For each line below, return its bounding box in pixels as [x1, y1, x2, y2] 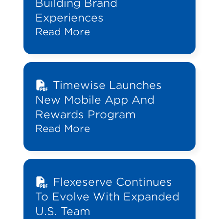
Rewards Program [35, 108, 136, 121]
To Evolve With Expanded [35, 190, 179, 203]
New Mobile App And [35, 93, 154, 107]
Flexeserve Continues [52, 175, 172, 189]
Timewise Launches [52, 79, 162, 92]
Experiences [35, 11, 104, 24]
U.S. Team [35, 205, 90, 218]
